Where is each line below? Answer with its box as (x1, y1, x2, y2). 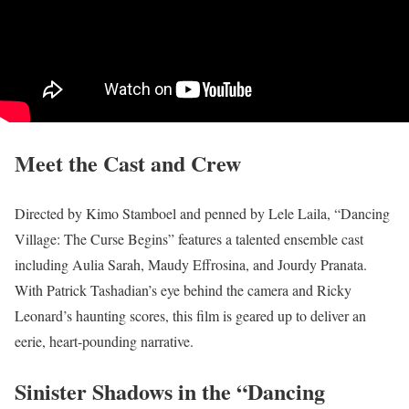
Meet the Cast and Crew (15, 147, 241, 180)
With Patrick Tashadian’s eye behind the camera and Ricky (15, 280, 351, 300)
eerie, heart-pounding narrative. (15, 331, 194, 351)
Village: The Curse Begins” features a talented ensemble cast (15, 229, 363, 249)
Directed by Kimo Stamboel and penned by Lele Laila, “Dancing (15, 204, 390, 224)
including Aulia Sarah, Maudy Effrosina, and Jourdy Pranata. (15, 255, 367, 275)
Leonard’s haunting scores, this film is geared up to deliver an (15, 306, 366, 326)
